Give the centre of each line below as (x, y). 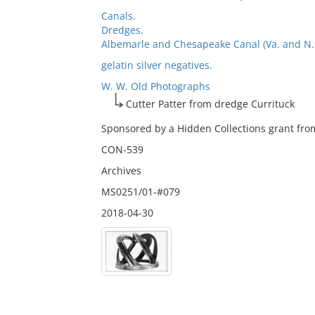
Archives (121, 171)
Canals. (118, 16)
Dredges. (122, 30)
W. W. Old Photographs (155, 86)
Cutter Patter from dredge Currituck (210, 104)
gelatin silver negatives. (156, 65)
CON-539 (122, 149)
